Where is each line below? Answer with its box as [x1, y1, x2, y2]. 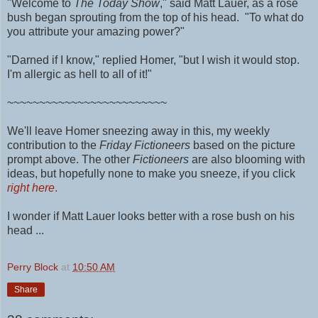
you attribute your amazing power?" [7, 26, 185, 38]
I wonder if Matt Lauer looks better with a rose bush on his [7, 210, 295, 223]
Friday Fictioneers [99, 139, 190, 152]
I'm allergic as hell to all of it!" [7, 68, 152, 81]
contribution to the [7, 139, 99, 152]
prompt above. [7, 153, 82, 166]
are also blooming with [192, 153, 305, 166]
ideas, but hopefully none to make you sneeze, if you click [7, 168, 295, 180]
